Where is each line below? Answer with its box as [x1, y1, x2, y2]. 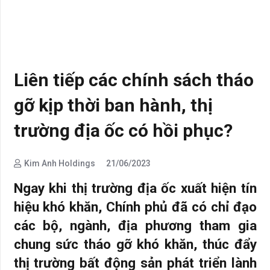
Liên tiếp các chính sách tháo [13, 69, 254, 91]
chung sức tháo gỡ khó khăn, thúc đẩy [13, 236, 257, 252]
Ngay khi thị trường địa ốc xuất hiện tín [13, 180, 257, 196]
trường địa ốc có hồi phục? [13, 120, 233, 142]
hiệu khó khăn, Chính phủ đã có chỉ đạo [13, 198, 257, 215]
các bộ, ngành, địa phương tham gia [13, 217, 257, 233]
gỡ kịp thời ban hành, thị [13, 95, 213, 116]
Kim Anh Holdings [24, 158, 96, 168]
